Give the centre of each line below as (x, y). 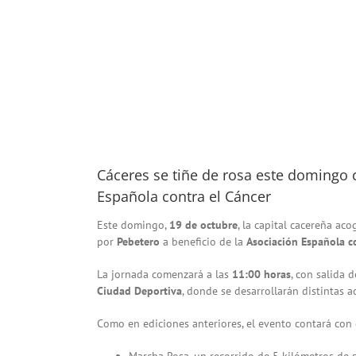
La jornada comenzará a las (164, 274)
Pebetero (138, 241)
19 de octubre (203, 224)
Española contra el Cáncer (184, 196)
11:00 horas (261, 274)
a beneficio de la (203, 241)
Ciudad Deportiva (139, 290)
